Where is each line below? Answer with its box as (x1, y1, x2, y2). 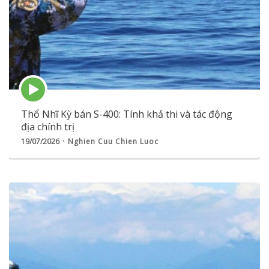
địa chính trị (21, 120, 74, 134)
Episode (20, 76, 54, 89)
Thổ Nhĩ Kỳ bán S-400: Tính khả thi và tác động (21, 107, 232, 121)
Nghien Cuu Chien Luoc (68, 136, 159, 147)
